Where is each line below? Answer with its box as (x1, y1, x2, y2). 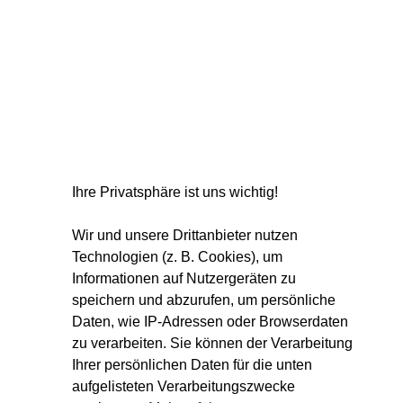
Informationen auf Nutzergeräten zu (72, 271, 296, 287)
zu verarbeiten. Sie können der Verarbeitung (72, 336, 353, 352)
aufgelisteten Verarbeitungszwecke (72, 379, 295, 395)
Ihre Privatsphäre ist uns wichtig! (72, 184, 278, 201)
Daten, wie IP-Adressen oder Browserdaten (72, 314, 348, 330)
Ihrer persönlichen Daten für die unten (72, 357, 312, 373)
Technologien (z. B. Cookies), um (72, 249, 282, 265)
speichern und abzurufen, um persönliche (72, 292, 336, 309)
